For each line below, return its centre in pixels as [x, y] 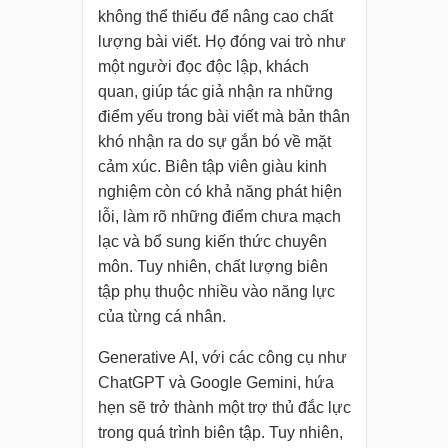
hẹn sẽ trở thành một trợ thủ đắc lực [224, 408]
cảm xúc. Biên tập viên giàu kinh [212, 167]
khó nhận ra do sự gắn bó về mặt [214, 142]
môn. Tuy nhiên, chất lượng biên [212, 267]
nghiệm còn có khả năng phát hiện [219, 192]
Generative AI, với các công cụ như [222, 358]
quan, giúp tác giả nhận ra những [215, 92]
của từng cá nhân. [161, 317]
